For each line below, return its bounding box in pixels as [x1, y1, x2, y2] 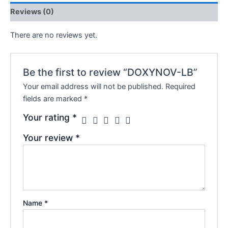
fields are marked [23, 94, 84, 103]
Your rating [23, 111, 73, 123]
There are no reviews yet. [10, 30, 97, 40]
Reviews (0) [10, 7, 54, 17]
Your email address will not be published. [23, 81, 164, 91]
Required [165, 81, 196, 91]
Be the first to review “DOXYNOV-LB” [23, 66, 198, 78]
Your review [23, 132, 76, 143]
